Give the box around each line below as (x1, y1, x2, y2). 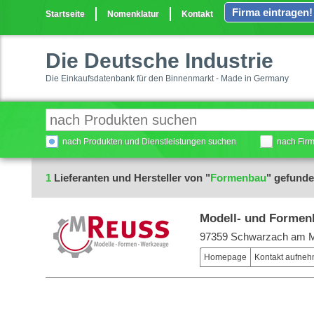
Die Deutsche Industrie (46, 49, 273, 72)
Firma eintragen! (232, 6, 313, 18)
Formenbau (210, 172, 266, 184)
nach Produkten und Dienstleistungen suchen (62, 137, 236, 146)
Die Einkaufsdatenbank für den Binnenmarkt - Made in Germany (46, 74, 289, 83)
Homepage (204, 252, 247, 262)
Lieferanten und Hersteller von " (51, 172, 210, 184)
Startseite (46, 9, 85, 19)
